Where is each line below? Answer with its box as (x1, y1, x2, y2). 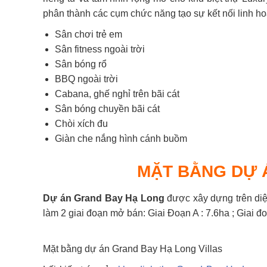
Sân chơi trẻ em (55, 29, 122, 39)
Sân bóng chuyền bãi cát (55, 104, 160, 114)
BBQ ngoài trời (55, 74, 118, 84)
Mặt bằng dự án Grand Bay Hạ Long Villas (43, 244, 222, 254)
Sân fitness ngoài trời (55, 44, 145, 54)
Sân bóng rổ (55, 59, 107, 69)
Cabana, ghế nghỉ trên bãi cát (55, 89, 179, 99)
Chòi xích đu (55, 119, 108, 129)
